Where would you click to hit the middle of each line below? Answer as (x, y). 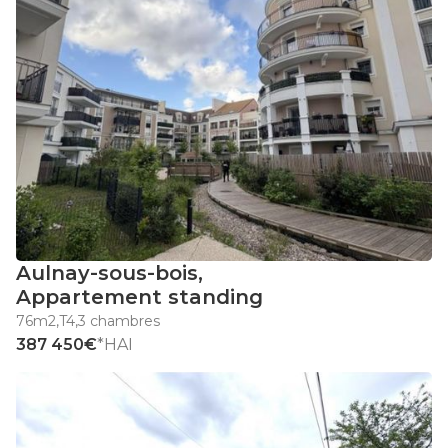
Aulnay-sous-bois (107, 273)
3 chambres (119, 321)
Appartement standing (139, 297)
